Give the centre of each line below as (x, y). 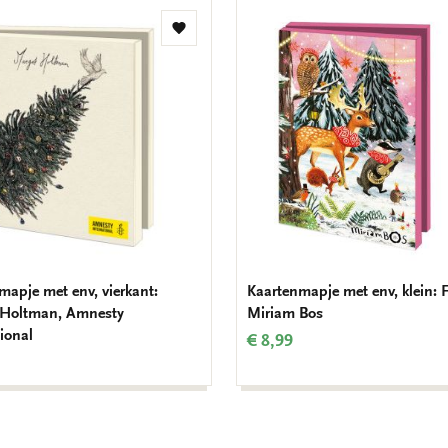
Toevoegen (214, 35)
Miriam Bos (285, 313)
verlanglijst (214, 71)
